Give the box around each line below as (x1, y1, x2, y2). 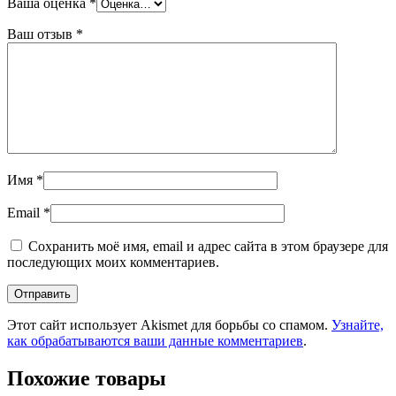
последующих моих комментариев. (7, 255, 219, 270)
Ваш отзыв (7, 27, 76, 42)
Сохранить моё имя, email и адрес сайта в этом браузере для (28, 239, 388, 255)
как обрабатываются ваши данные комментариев (7, 333, 303, 349)
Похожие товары (7, 366, 166, 390)
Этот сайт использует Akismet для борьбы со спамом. (7, 317, 331, 333)
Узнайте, (331, 317, 384, 333)
